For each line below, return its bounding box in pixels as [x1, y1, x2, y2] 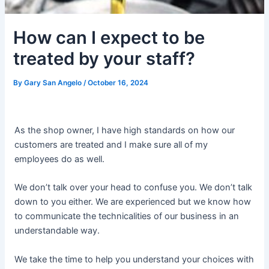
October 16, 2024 [88, 78, 149, 87]
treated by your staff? [13, 47, 196, 69]
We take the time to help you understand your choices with [14, 253, 255, 265]
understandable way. [14, 225, 100, 237]
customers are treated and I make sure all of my [14, 139, 208, 151]
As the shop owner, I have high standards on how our [14, 125, 235, 136]
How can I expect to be [13, 26, 205, 48]
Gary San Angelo [24, 78, 84, 87]
